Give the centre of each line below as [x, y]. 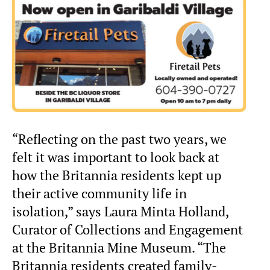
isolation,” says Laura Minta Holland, [120, 211]
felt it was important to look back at [116, 157]
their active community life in [99, 193]
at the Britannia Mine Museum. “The [119, 247]
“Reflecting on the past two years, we [119, 139]
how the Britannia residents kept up [117, 175]
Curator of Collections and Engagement [127, 229]
